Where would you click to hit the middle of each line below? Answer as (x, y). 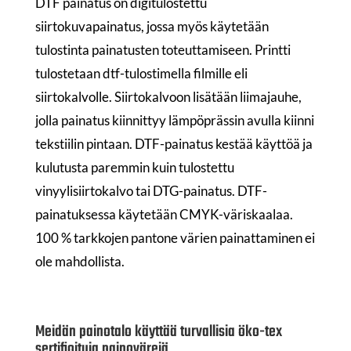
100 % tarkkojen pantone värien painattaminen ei (175, 238)
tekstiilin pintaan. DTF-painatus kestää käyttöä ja (174, 144)
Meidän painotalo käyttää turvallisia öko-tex (158, 332)
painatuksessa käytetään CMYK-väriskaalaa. (164, 215)
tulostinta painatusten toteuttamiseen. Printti (163, 50)
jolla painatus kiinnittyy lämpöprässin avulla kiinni (174, 121)
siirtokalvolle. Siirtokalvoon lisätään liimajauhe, (168, 97)
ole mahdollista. (80, 262)
